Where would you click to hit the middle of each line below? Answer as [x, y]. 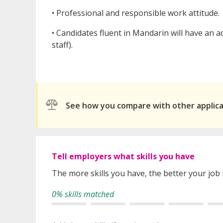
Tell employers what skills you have [123, 157]
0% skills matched [83, 194]
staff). [62, 45]
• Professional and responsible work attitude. [136, 13]
